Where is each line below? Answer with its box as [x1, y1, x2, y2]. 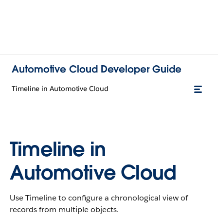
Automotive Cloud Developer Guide [12, 62, 182, 75]
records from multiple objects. [10, 204, 119, 215]
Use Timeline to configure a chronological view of [10, 193, 188, 203]
